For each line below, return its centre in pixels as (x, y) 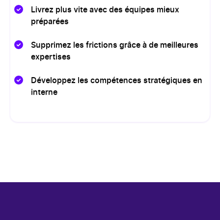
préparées (50, 22)
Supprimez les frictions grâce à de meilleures (115, 45)
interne (44, 92)
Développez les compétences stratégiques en (117, 81)
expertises (51, 57)
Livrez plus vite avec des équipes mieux (105, 10)
